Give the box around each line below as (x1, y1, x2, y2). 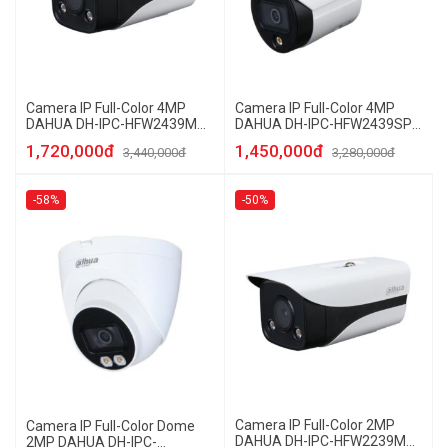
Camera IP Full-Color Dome (26, 418, 195, 434)
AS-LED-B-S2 (26, 132, 110, 148)
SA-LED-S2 (235, 132, 305, 148)
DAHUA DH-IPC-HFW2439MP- (26, 116, 211, 132)
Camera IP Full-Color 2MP (235, 417, 395, 433)
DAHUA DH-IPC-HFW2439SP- (235, 116, 417, 132)
